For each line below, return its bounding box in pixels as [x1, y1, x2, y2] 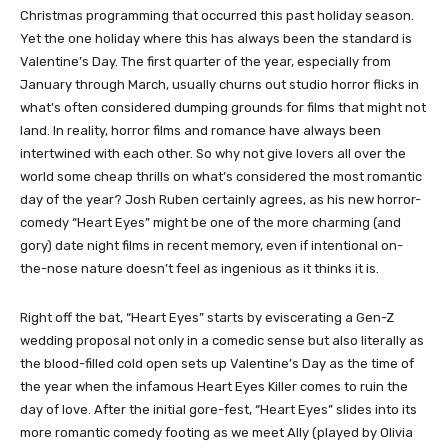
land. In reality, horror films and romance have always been [20, 123, 381, 139]
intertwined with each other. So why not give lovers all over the [20, 146, 406, 162]
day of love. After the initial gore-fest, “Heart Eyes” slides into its [20, 402, 417, 418]
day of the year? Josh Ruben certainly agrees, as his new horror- [20, 192, 421, 208]
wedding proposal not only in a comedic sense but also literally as [20, 333, 424, 349]
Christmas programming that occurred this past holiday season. [20, 8, 414, 24]
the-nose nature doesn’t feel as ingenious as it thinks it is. [20, 261, 379, 277]
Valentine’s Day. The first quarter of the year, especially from [20, 54, 391, 70]
